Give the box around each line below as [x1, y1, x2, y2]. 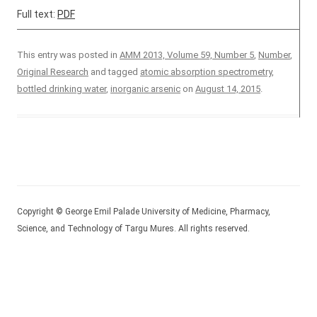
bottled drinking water [17, 83, 106, 94]
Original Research [17, 67, 88, 77]
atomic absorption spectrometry [140, 67, 272, 77]
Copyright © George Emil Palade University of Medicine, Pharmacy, [17, 207, 270, 217]
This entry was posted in [17, 50, 120, 60]
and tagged [88, 67, 140, 77]
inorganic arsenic [110, 83, 180, 94]
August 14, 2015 [195, 83, 260, 94]
